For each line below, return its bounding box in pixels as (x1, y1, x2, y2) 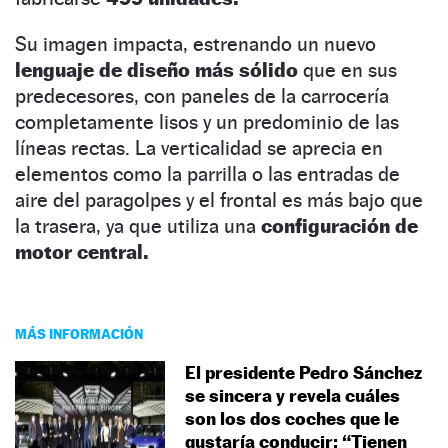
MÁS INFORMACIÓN (15, 324, 143, 342)
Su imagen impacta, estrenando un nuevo (15, 31, 376, 56)
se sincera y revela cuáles (185, 384, 400, 406)
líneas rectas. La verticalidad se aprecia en (15, 135, 383, 160)
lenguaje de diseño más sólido (15, 57, 298, 82)
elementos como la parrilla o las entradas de (15, 161, 400, 186)
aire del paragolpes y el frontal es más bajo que (15, 187, 423, 212)
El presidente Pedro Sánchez (185, 361, 422, 383)
